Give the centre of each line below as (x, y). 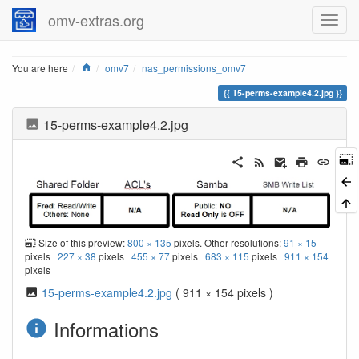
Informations (103, 329)
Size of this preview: (82, 243)
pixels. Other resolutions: (228, 243)
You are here (40, 68)
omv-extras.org (96, 20)
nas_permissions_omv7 (194, 68)
